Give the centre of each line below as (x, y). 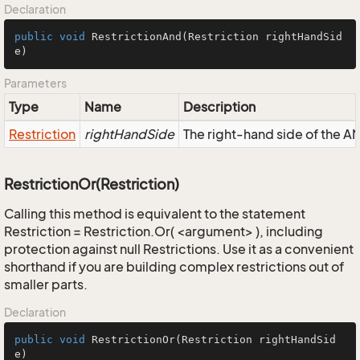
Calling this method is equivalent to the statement (155, 214)
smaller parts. (46, 284)
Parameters (35, 83)
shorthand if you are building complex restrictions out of (174, 267)
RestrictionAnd (137, 37)
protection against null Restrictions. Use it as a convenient (179, 249)
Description (219, 107)
